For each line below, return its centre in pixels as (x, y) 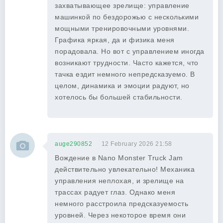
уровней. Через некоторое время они (120, 215)
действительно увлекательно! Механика (125, 169)
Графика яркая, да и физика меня (115, 40)
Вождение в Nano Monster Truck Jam (119, 158)
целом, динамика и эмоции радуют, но (122, 86)
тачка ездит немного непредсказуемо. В (125, 74)
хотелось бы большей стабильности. (119, 97)
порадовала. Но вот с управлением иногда (130, 51)
